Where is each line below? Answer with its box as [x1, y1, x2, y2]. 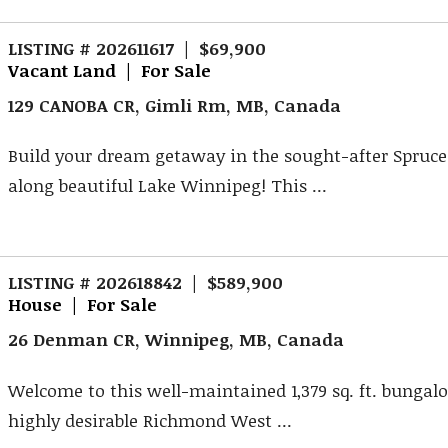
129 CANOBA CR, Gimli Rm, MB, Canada [8, 92, 342, 117]
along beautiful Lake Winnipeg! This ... [8, 173, 328, 198]
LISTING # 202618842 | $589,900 [8, 270, 284, 295]
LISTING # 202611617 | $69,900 [8, 36, 267, 61]
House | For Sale [8, 292, 158, 317]
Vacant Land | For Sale [8, 58, 212, 83]
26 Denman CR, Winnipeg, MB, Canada [8, 326, 345, 351]
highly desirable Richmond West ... [8, 407, 293, 432]
